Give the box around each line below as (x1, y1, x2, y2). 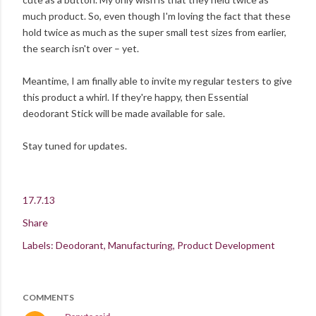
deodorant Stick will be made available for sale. (23, 107, 225, 120)
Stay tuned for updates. (23, 140, 127, 152)
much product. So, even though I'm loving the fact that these (23, 10, 291, 23)
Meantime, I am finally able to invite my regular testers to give (23, 75, 292, 87)
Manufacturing (108, 239, 173, 252)
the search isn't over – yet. (23, 42, 139, 55)
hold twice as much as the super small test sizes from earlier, (23, 26, 286, 39)
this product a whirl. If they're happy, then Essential (23, 91, 248, 104)
